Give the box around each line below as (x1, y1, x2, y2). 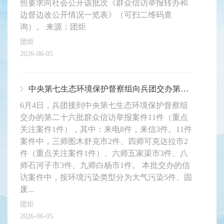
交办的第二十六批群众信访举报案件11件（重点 (20, 113, 188, 122)
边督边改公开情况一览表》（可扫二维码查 (20, 10, 172, 19)
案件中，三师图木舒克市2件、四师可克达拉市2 (20, 137, 188, 146)
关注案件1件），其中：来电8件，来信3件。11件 (20, 125, 192, 134)
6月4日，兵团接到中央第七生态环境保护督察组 (20, 101, 188, 110)
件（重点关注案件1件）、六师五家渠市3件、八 (20, 149, 188, 158)
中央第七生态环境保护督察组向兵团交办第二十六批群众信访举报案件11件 (180, 84, 188, 93)
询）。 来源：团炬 (20, 22, 86, 31)
